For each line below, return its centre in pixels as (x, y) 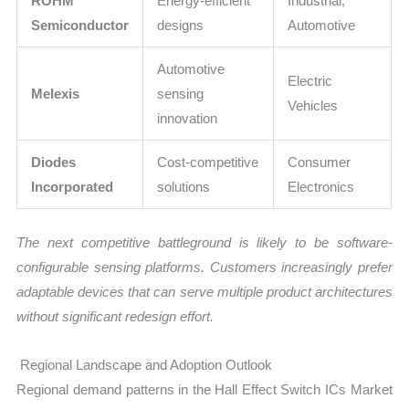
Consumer (320, 163)
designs (181, 26)
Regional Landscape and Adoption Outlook (145, 365)
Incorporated (73, 187)
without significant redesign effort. (115, 316)
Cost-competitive (208, 163)
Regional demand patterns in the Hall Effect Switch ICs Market (204, 390)
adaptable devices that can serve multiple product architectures (204, 291)
